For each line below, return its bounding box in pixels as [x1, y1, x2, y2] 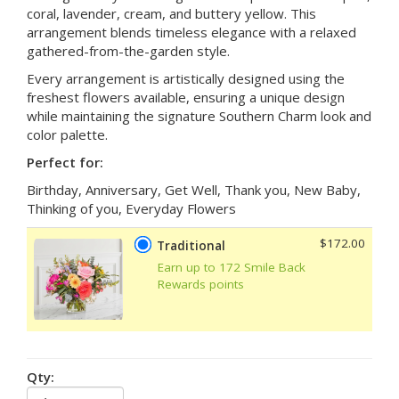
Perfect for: [27, 152, 103, 171]
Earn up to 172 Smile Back [158, 258, 305, 275]
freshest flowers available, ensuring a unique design [27, 87, 345, 106]
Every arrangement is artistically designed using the [27, 69, 345, 87]
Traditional [157, 237, 225, 254]
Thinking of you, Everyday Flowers [27, 199, 236, 217]
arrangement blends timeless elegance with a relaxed [27, 22, 356, 41]
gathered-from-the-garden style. [27, 41, 230, 60]
